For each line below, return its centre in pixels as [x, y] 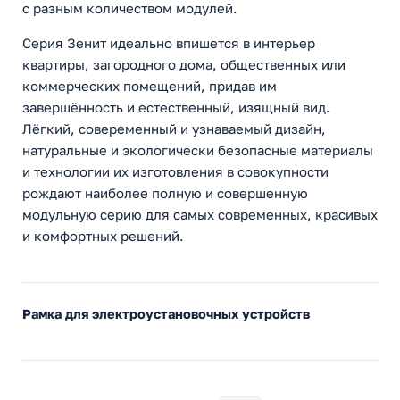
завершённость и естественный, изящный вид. [176, 108]
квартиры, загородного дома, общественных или [184, 65]
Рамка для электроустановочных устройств [166, 314]
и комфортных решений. [103, 236]
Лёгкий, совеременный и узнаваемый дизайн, [174, 129]
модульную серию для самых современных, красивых [200, 215]
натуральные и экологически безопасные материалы [198, 150]
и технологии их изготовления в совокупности [175, 172]
